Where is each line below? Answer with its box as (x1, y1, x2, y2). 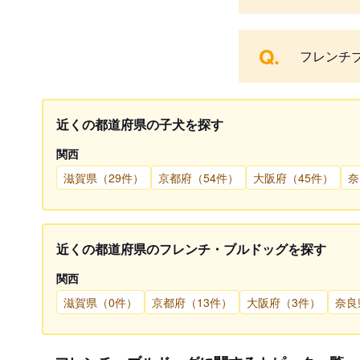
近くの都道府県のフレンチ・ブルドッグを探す (56, 239, 326, 259)
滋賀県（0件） (63, 294, 137, 311)
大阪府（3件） (247, 294, 321, 311)
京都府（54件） (158, 170, 239, 186)
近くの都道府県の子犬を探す (56, 115, 223, 134)
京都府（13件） (152, 294, 232, 311)
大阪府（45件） (253, 170, 333, 186)
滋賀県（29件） (63, 170, 144, 186)
